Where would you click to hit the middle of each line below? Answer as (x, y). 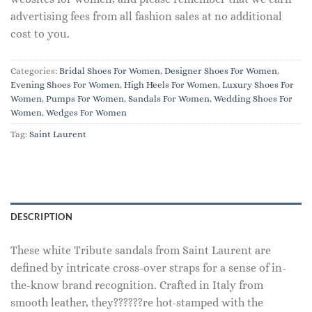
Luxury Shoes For (258, 85)
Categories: (35, 71)
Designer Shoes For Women (221, 71)
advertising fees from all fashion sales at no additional (146, 17)
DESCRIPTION (41, 217)
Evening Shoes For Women (65, 85)
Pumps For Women (85, 99)
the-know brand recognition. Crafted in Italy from (137, 286)
